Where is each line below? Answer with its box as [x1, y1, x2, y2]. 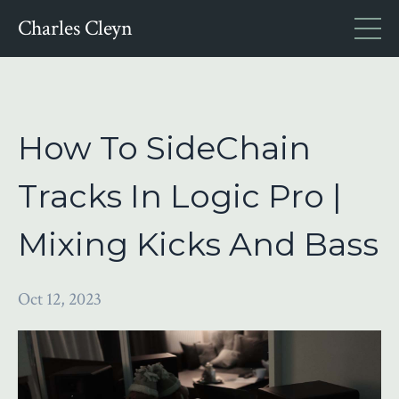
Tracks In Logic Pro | [18, 176, 342, 216]
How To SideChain [18, 128, 311, 167]
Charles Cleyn [18, 14, 133, 42]
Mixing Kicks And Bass [18, 224, 379, 264]
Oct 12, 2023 [18, 288, 102, 311]
